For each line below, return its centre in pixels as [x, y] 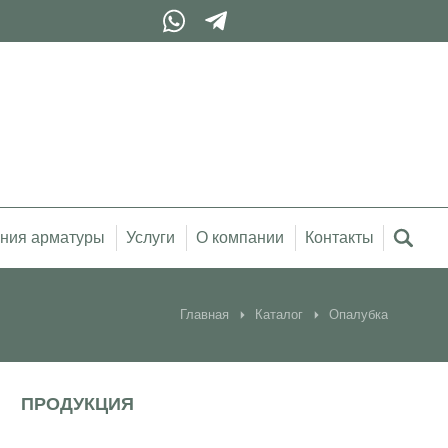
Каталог [279, 314]
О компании [240, 237]
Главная [204, 314]
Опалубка [358, 314]
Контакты [339, 237]
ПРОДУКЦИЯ [78, 404]
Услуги [151, 237]
